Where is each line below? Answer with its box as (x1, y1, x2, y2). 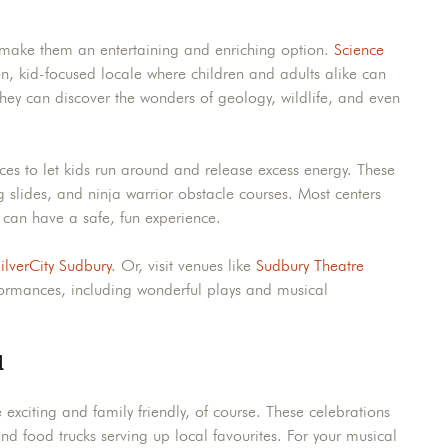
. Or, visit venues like (111, 256, 256, 276)
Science (334, 40, 384, 60)
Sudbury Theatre (256, 256, 364, 276)
